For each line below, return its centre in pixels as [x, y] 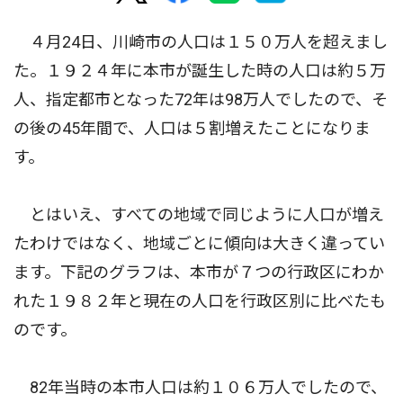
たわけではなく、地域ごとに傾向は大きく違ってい [199, 243]
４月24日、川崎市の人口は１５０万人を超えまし [201, 42]
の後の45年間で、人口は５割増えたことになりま [192, 128]
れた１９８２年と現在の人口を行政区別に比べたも [200, 301]
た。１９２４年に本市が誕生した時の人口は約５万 [200, 71]
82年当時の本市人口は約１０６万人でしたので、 [200, 387]
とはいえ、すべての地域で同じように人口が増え [199, 215]
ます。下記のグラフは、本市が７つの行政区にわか [199, 272]
